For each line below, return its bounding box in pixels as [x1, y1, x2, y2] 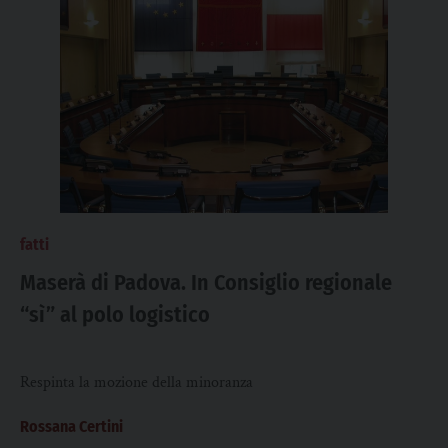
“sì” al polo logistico [20, 301, 210, 328]
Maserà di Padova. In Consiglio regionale [20, 269, 392, 296]
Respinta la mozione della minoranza [20, 372, 253, 393]
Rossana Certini [20, 417, 123, 436]
